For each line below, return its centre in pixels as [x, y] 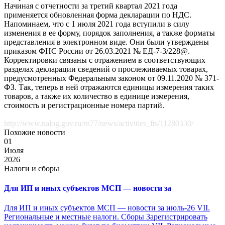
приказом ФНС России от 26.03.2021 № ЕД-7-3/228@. [97, 51]
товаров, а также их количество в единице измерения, [97, 96]
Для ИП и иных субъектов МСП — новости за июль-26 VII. [107, 208]
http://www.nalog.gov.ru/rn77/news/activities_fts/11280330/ [99, 123]
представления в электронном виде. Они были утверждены [106, 42]
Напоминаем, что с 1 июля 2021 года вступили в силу [97, 24]
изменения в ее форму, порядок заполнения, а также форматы [109, 33]
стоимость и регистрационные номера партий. [84, 105]
